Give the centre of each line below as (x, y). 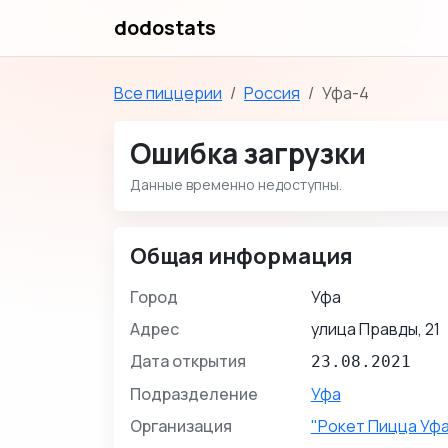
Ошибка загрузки (248, 153)
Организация (181, 426)
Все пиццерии (168, 93)
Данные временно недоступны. (236, 184)
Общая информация (241, 256)
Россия (272, 93)
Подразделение (194, 394)
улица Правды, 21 (375, 329)
